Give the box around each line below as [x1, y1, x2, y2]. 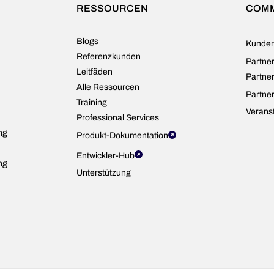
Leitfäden [76, 67, 113, 76]
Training [76, 98, 108, 107]
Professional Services [76, 113, 160, 122]
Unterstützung [76, 168, 131, 177]
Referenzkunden [76, 52, 141, 61]
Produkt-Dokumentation [76, 131, 169, 140]
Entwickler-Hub [76, 150, 135, 160]
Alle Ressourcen [76, 83, 140, 92]
